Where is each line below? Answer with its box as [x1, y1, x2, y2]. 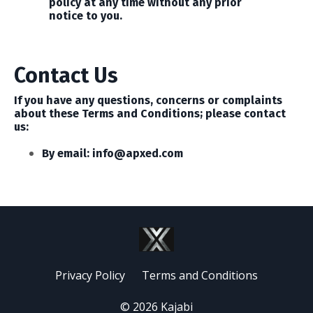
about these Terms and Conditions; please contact [14, 107, 286, 120]
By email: [42, 147, 92, 160]
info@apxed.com [92, 147, 183, 160]
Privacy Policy [55, 268, 125, 283]
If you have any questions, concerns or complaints [14, 94, 282, 107]
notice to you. [49, 9, 122, 22]
